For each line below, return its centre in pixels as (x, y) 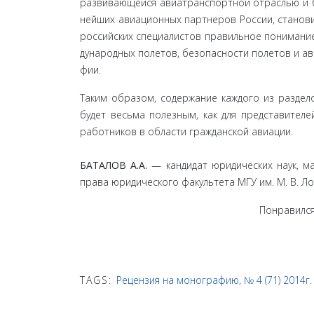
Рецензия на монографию (178, 280)
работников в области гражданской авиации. (186, 131)
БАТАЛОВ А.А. (114, 165)
